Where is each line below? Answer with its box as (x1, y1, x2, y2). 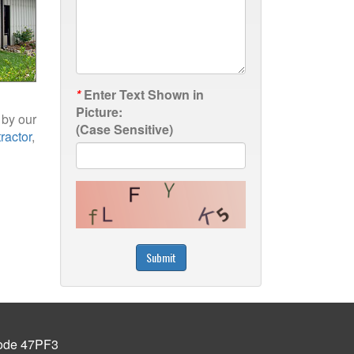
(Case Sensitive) (76, 120, 173, 138)
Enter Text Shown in (81, 85, 204, 104)
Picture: (76, 103, 122, 121)
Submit (145, 249, 176, 266)
